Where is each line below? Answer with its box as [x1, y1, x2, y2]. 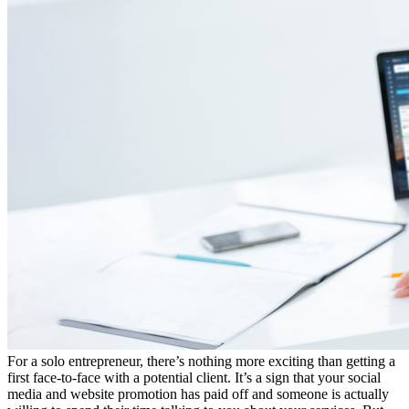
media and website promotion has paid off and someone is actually [7, 386, 389, 403]
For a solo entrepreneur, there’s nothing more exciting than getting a [7, 353, 395, 370]
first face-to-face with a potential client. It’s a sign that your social [7, 370, 381, 386]
